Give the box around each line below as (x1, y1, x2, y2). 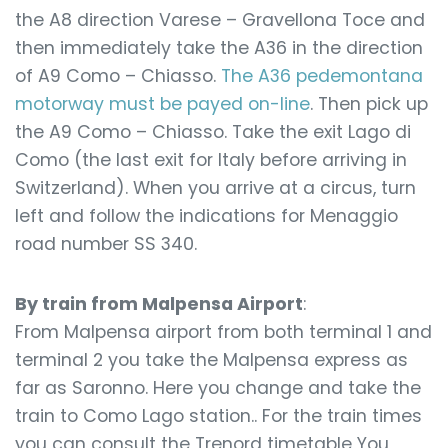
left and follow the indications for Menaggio (15, 204, 398, 228)
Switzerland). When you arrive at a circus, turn (15, 176, 416, 200)
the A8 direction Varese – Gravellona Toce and (15, 8, 425, 32)
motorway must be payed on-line (15, 92, 310, 116)
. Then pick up (310, 92, 428, 116)
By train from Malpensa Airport (15, 292, 303, 316)
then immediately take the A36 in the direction (15, 36, 423, 60)
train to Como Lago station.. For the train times (15, 404, 422, 428)
